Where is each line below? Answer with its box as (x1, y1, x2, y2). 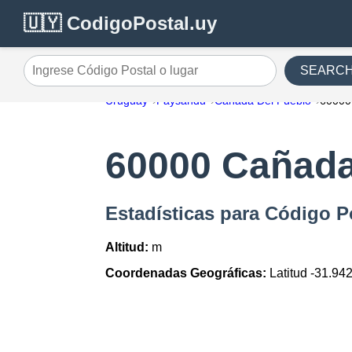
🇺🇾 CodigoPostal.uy (24, 13, 217, 34)
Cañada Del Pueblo (214, 94, 312, 107)
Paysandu (156, 94, 207, 107)
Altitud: (105, 240, 149, 255)
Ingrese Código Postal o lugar (23, 69, 189, 83)
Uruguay (105, 94, 148, 107)
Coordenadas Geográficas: (105, 266, 267, 280)
